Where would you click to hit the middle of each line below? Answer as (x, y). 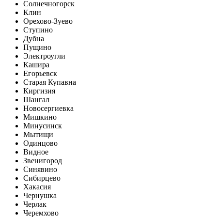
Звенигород (43, 160)
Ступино (38, 30)
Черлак (35, 204)
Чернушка (40, 195)
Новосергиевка (48, 108)
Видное (36, 152)
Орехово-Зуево (48, 21)
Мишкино (40, 117)
